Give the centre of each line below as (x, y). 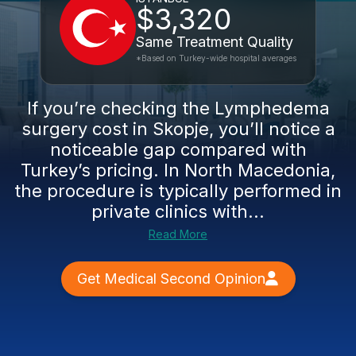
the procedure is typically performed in (178, 191)
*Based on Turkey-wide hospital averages (216, 58)
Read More (178, 234)
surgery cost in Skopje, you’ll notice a (178, 129)
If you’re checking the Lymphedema (178, 108)
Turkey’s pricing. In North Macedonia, (178, 170)
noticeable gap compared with (178, 149)
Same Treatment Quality (215, 42)
